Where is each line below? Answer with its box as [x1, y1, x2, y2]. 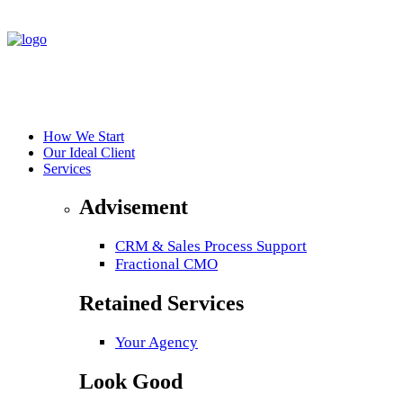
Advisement [79, 194, 188, 219]
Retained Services [79, 291, 244, 315]
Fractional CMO [115, 255, 218, 273]
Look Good [79, 369, 183, 393]
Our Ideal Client [43, 145, 135, 160]
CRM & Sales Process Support [115, 237, 307, 255]
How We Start [43, 129, 124, 144]
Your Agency [115, 333, 198, 351]
